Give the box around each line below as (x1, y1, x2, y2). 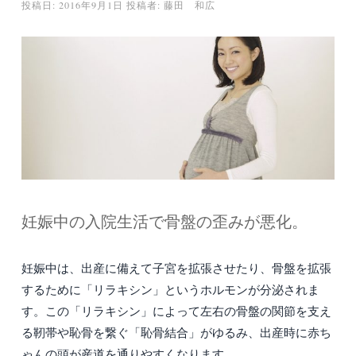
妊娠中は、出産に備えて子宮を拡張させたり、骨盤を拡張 (21, 260, 331, 277)
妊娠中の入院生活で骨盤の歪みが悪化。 (21, 211, 308, 233)
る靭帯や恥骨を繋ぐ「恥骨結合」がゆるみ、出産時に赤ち (21, 324, 331, 341)
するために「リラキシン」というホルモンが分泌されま (21, 281, 319, 298)
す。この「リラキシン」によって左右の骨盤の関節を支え (21, 303, 331, 319)
